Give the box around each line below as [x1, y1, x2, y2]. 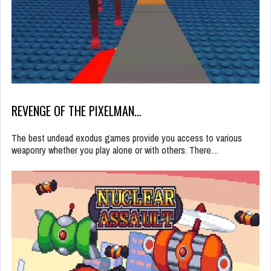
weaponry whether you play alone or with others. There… [11, 143, 219, 157]
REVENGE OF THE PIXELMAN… [11, 101, 142, 120]
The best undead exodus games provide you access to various [11, 131, 242, 145]
